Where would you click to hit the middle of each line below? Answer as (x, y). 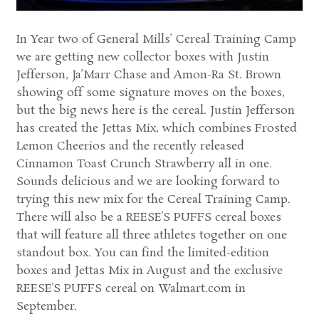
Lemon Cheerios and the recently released (130, 146)
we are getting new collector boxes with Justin (142, 57)
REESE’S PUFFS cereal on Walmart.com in (131, 288)
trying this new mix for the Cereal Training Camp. (153, 199)
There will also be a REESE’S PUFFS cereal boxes (148, 217)
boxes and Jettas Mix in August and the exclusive (149, 271)
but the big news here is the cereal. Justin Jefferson (155, 110)
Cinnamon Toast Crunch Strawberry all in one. (144, 164)
